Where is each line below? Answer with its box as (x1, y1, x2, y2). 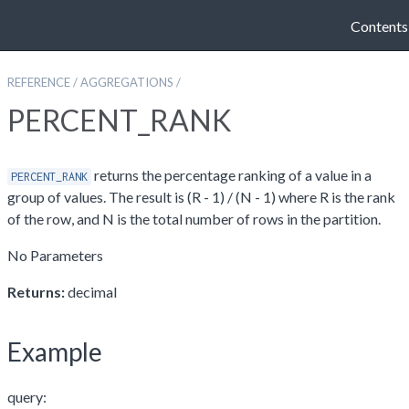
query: (7, 388, 47, 405)
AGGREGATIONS (80, 75, 173, 89)
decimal (68, 283, 117, 300)
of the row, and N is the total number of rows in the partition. (7, 210, 381, 227)
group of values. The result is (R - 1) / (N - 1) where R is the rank (7, 188, 395, 205)
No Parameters (7, 246, 103, 264)
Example (7, 336, 102, 367)
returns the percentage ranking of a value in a (91, 166, 372, 184)
